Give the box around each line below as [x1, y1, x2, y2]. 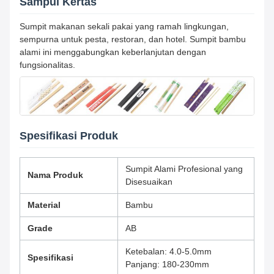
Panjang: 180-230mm [125, 259, 209, 270]
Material [28, 200, 61, 210]
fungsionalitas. [20, 60, 75, 70]
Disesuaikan [125, 177, 172, 187]
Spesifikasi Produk [20, 130, 118, 143]
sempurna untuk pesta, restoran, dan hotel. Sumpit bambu [20, 34, 246, 44]
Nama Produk [28, 170, 83, 180]
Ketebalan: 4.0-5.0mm [125, 246, 212, 257]
